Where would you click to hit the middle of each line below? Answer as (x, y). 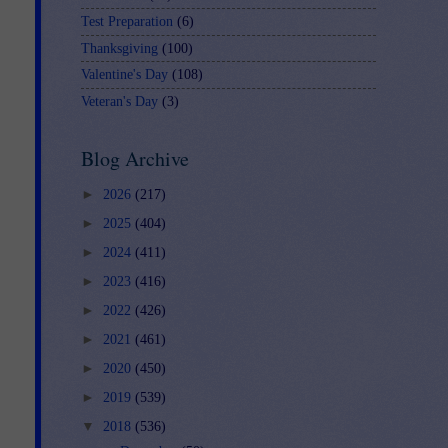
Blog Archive (135, 158)
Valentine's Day (124, 75)
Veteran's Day (119, 101)
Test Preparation (127, 21)
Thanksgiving (119, 48)
